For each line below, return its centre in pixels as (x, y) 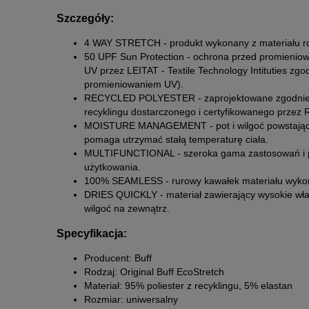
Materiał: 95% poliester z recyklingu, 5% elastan (188, 286)
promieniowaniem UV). (134, 84)
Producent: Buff (118, 258)
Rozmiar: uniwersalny (131, 300)
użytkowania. (112, 167)
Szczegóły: (85, 18)
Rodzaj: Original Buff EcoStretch (154, 272)
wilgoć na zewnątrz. (127, 209)
